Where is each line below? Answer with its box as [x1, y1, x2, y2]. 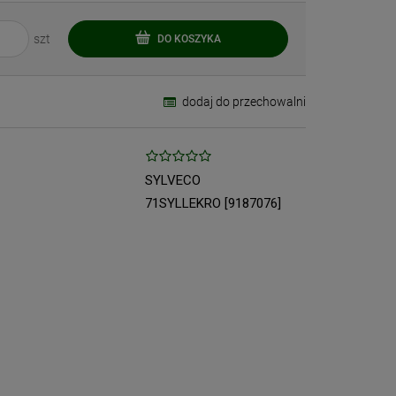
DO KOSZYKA [157, 32, 222, 45]
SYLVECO [145, 172, 202, 188]
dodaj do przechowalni [181, 95, 306, 109]
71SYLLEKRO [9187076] [145, 195, 282, 211]
